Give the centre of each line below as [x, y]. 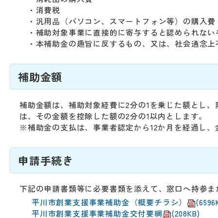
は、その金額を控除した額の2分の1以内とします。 [113, 116]
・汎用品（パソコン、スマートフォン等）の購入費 [118, 21]
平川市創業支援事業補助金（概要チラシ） [109, 202]
